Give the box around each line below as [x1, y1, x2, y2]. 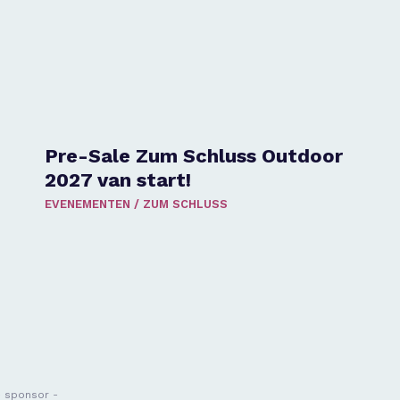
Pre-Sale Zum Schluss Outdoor [45, 145, 344, 167]
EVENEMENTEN [45, 197, 131, 211]
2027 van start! [45, 169, 192, 191]
